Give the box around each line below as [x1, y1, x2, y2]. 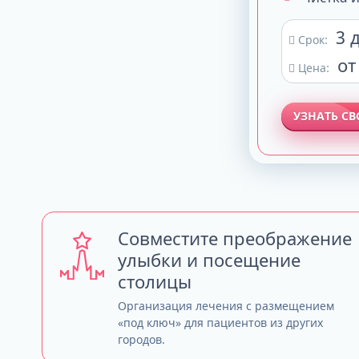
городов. [118, 332, 165, 347]
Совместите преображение [118, 226, 352, 250]
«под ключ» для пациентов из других [118, 315, 323, 330]
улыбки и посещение [118, 248, 301, 272]
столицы [118, 269, 192, 293]
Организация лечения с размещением [118, 298, 334, 313]
